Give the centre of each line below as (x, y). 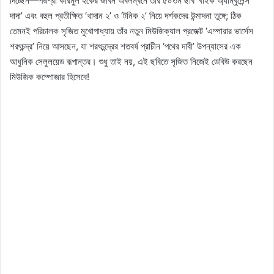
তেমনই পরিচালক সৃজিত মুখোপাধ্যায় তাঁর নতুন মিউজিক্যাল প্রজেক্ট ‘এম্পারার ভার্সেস (131, 31)
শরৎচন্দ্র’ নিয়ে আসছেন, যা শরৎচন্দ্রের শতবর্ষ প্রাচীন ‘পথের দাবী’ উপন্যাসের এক (125, 46)
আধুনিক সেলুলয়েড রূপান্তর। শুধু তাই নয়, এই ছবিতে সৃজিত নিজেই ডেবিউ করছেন (131, 62)
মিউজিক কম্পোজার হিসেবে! (50, 77)
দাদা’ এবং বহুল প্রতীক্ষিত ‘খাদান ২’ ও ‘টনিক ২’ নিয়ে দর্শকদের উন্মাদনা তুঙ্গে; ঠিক (126, 16)
